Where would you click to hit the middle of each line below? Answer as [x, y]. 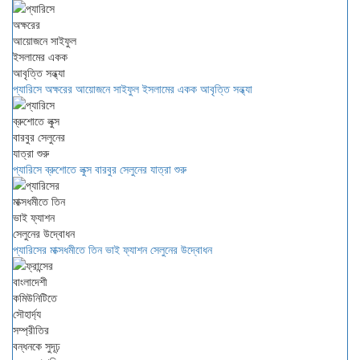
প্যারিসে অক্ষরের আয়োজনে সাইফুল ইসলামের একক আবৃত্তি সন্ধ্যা [133, 88]
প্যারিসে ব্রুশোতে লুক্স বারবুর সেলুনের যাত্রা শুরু [100, 169]
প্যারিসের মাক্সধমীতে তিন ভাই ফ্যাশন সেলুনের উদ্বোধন [112, 249]
